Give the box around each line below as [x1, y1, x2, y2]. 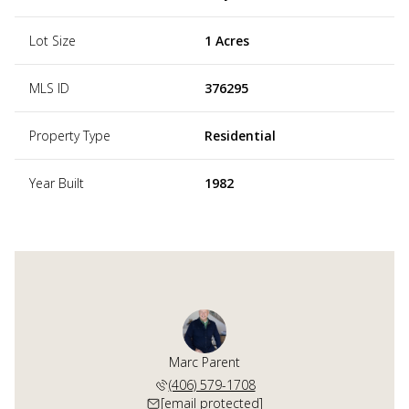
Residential [204, 126, 276, 144]
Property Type [29, 126, 110, 144]
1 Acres [204, 31, 249, 49]
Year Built [29, 173, 84, 192]
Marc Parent [169, 352, 240, 371]
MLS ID [29, 79, 69, 97]
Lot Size [29, 31, 76, 49]
